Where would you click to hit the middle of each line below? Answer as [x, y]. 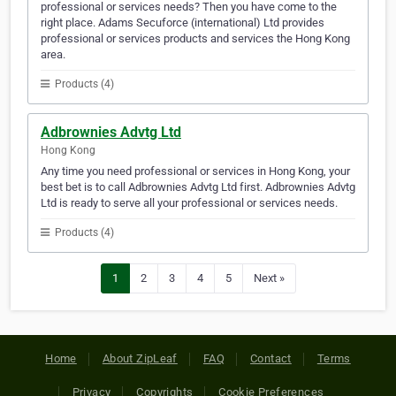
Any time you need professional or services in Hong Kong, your [195, 171]
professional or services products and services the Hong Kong [195, 39]
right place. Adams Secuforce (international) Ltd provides [183, 23]
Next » [269, 278]
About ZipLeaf [140, 359]
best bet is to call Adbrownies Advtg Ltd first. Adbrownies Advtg [198, 187]
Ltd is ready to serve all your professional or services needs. [189, 203]
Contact [271, 359]
